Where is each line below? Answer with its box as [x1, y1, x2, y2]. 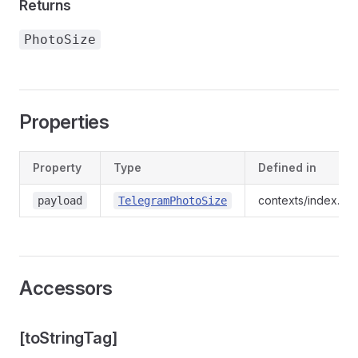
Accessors [19, 276, 113, 300]
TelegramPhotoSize [118, 194, 227, 207]
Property [33, 161, 82, 174]
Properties [19, 110, 109, 133]
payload [38, 194, 82, 207]
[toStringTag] [19, 328, 117, 348]
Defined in [258, 161, 316, 174]
